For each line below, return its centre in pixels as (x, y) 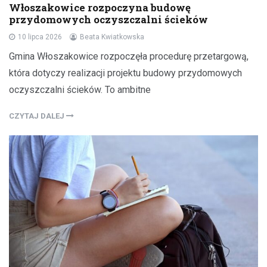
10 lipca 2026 (40, 37)
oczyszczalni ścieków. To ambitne (80, 89)
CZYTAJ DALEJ (38, 116)
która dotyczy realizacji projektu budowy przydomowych (125, 73)
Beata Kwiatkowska (112, 37)
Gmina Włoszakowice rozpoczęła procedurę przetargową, (129, 56)
